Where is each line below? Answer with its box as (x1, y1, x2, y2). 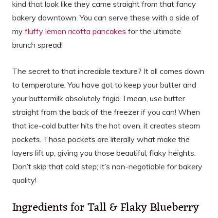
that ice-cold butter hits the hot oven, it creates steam (12, 120, 200, 130)
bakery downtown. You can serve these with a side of (12, 12, 199, 22)
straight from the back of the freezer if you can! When (12, 107, 200, 117)
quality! (12, 175, 36, 185)
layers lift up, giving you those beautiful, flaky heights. (12, 147, 196, 158)
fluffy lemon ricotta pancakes (25, 26, 126, 36)
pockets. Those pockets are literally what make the (12, 134, 190, 144)
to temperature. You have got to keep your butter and (12, 79, 196, 90)
